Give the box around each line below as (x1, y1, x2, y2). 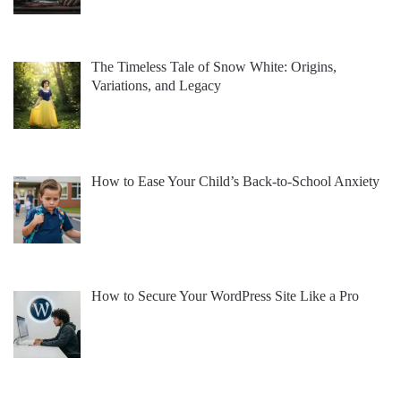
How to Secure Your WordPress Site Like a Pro (91, 287, 359, 303)
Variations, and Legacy (91, 78, 221, 94)
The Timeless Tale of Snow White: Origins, (91, 59, 337, 75)
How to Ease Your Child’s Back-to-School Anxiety (91, 174, 380, 190)
